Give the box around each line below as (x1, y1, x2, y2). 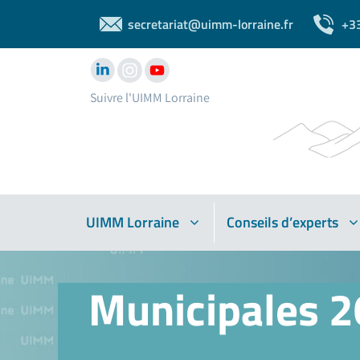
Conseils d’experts (227, 211, 338, 234)
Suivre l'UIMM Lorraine (90, 89, 210, 107)
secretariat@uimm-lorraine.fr (128, 14, 293, 34)
